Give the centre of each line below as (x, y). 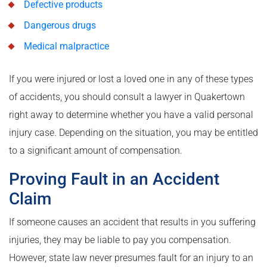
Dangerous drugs (60, 26)
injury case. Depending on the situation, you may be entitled (133, 133)
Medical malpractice (66, 46)
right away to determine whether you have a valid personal (131, 115)
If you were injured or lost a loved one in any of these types (131, 79)
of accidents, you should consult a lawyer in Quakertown (127, 97)
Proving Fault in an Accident (114, 179)
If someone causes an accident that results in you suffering (132, 222)
